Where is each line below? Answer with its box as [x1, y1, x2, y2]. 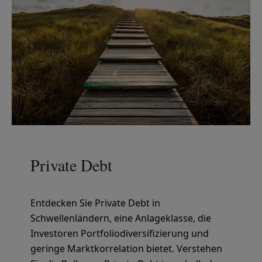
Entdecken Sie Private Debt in [30, 196, 160, 209]
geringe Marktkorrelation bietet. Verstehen [30, 242, 222, 255]
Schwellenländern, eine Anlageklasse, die [30, 212, 211, 225]
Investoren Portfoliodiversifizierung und [30, 227, 209, 240]
